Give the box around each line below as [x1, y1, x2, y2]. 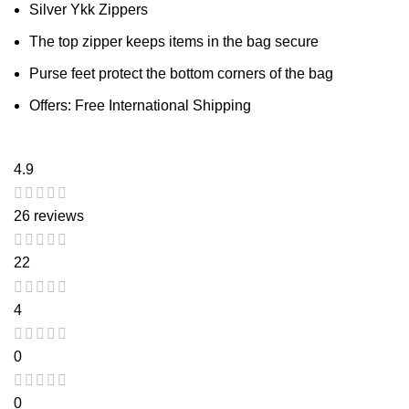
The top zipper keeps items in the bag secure [29, 33, 319, 49]
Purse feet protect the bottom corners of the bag [29, 65, 333, 81]
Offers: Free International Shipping [29, 97, 251, 113]
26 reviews [14, 207, 84, 224]
